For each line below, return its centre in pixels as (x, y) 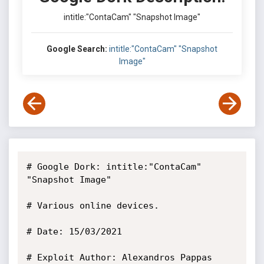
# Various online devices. (93, 206)
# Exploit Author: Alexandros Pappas (119, 258)
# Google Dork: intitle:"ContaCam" (114, 167)
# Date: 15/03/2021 (74, 232)
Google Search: (77, 49)
